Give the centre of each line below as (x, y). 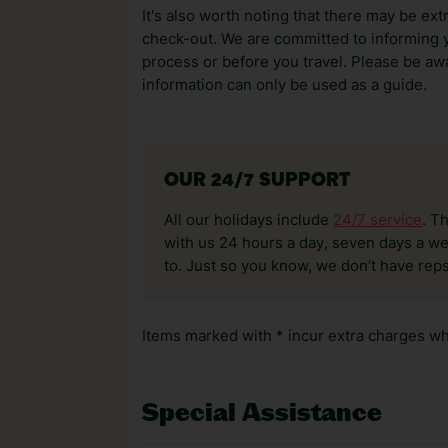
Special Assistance (262, 412)
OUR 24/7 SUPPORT (257, 181)
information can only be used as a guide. (284, 85)
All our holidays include (248, 220)
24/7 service (377, 220)
